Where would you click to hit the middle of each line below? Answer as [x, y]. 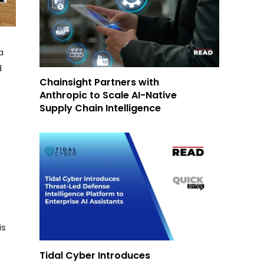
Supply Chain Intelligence [100, 108]
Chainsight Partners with [100, 82]
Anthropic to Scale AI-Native [108, 95]
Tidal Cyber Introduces [95, 255]
